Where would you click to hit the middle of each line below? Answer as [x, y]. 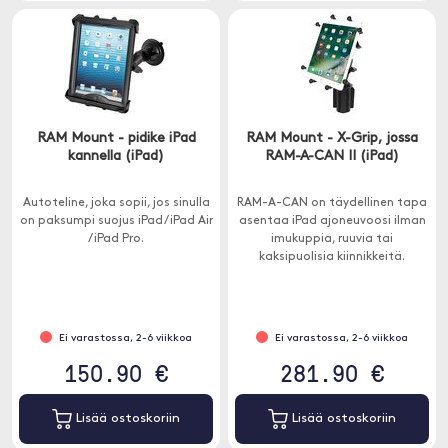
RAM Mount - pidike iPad [116, 138]
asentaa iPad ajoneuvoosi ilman [332, 221]
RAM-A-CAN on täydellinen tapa [332, 203]
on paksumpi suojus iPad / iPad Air [116, 221]
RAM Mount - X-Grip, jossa [332, 138]
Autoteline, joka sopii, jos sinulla [116, 203]
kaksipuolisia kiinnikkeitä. [332, 257]
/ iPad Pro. [116, 239]
